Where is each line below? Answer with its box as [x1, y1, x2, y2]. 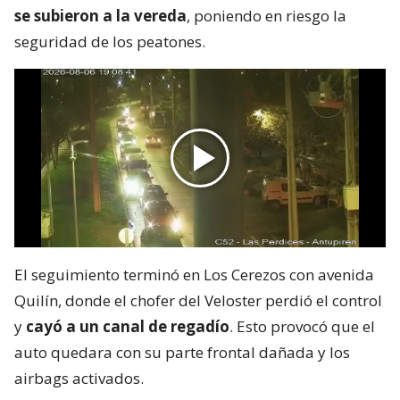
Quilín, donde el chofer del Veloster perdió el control [14, 289, 382, 311]
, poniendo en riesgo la [187, 4, 346, 26]
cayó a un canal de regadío [26, 315, 229, 337]
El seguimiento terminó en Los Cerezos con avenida [14, 263, 374, 285]
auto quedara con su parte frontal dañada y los [14, 341, 350, 362]
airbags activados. [14, 367, 144, 388]
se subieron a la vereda [14, 4, 187, 26]
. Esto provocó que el [229, 315, 375, 337]
